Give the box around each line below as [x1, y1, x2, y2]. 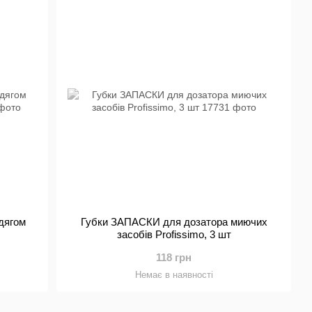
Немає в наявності [134, 270, 213, 280]
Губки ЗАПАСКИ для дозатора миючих [80, 216, 267, 228]
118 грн [156, 251, 192, 263]
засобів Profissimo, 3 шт [116, 228, 231, 240]
